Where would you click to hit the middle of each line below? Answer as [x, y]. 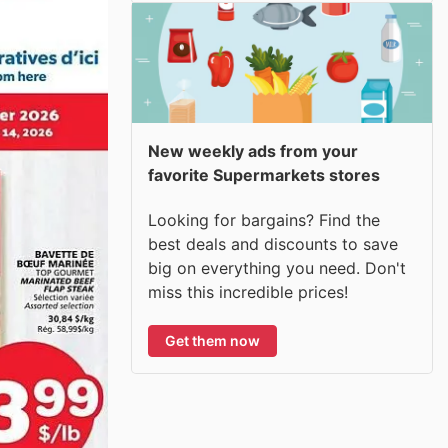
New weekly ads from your [253, 151]
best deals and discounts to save [273, 243]
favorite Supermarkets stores [264, 175]
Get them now [212, 340]
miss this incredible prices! [248, 291]
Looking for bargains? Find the [264, 219]
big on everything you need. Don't [277, 267]
